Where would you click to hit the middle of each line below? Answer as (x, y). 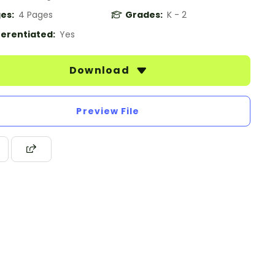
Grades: (145, 15)
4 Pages (36, 15)
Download (101, 70)
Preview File (108, 111)
